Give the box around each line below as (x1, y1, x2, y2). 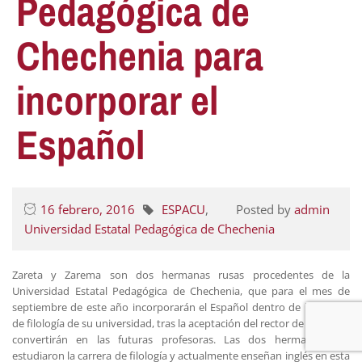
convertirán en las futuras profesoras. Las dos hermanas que (12, 332, 350, 347)
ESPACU (162, 201, 205, 217)
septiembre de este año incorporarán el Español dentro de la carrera (12, 300, 350, 314)
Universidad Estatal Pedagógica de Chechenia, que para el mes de (12, 284, 350, 298)
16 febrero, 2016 (40, 201, 135, 217)
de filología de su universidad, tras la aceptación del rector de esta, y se (12, 316, 350, 330)
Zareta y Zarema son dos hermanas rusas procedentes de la (12, 267, 350, 282)
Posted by (236, 201, 294, 217)
